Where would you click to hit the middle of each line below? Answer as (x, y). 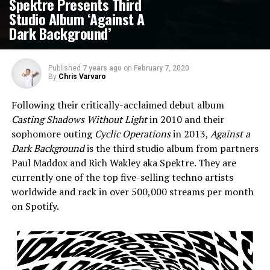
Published (64, 68)
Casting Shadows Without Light (79, 119)
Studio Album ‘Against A (77, 19)
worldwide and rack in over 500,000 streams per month (132, 192)
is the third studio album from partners (171, 148)
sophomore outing (53, 134)
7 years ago (102, 68)
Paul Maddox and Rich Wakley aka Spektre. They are (124, 163)
